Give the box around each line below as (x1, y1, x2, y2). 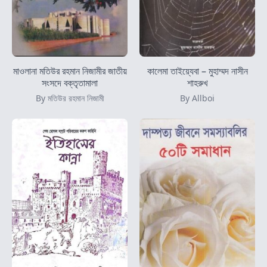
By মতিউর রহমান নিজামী (35, 92, 104, 104)
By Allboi (180, 92, 215, 104)
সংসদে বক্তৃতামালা (42, 76, 98, 89)
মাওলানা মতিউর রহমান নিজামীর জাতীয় (13, 64, 127, 77)
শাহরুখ (187, 76, 207, 89)
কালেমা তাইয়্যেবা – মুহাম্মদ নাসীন (147, 64, 248, 77)
